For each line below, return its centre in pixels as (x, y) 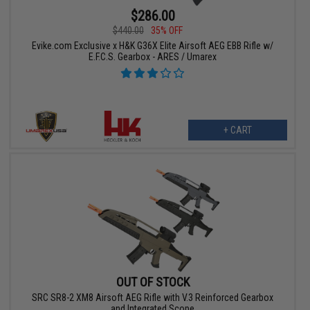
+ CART (237, 130)
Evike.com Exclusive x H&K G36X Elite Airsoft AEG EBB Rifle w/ (153, 46)
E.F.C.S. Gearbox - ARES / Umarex (153, 57)
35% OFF (166, 31)
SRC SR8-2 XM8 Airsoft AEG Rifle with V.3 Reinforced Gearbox (153, 297)
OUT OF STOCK (153, 282)
